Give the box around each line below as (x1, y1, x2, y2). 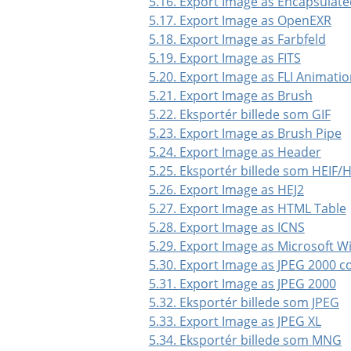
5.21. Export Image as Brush (148, 86, 313, 104)
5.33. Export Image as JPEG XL (148, 312, 321, 330)
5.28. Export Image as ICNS (148, 218, 305, 236)
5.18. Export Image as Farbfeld (148, 30, 326, 48)
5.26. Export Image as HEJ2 (148, 180, 304, 198)
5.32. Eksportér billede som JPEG (148, 293, 339, 311)
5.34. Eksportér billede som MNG (148, 331, 342, 349)
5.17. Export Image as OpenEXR (148, 11, 331, 29)
